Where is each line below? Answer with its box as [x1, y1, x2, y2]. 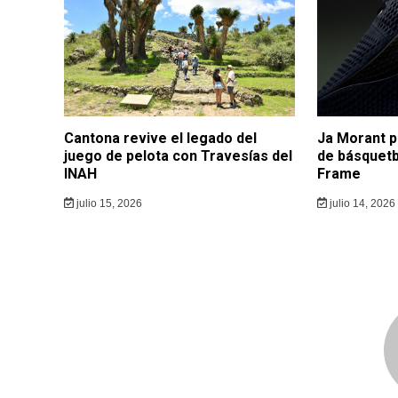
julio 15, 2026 [73, 196, 142, 210]
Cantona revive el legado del [64, 129, 257, 147]
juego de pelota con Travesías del [64, 147, 292, 164]
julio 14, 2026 [326, 196, 395, 210]
